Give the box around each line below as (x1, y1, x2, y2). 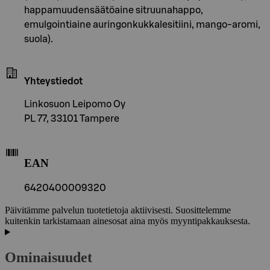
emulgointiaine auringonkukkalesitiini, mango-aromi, (24, 19, 260, 30)
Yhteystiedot (24, 76, 83, 86)
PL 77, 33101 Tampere (24, 113, 119, 124)
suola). (24, 34, 53, 44)
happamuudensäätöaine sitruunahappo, (24, 5, 203, 15)
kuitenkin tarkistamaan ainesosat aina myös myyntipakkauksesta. (5, 216, 250, 227)
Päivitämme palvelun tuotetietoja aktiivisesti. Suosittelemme (5, 205, 231, 216)
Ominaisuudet (5, 250, 92, 266)
